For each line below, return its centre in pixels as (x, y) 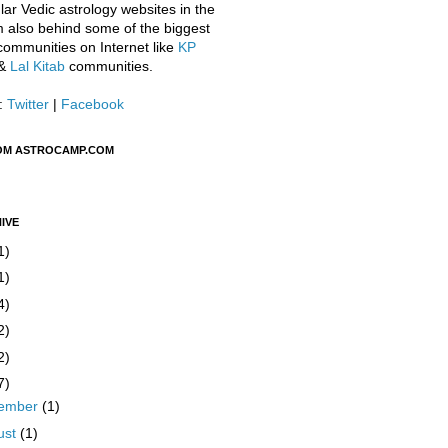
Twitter (27, 104)
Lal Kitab (37, 66)
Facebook (92, 104)
